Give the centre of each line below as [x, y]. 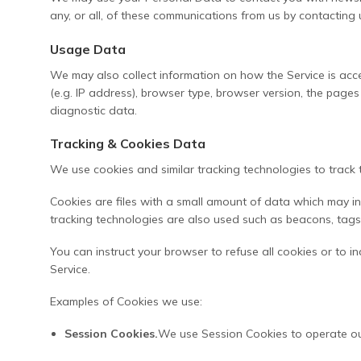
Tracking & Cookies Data [128, 143]
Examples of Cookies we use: [126, 302]
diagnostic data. [93, 110]
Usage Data [88, 49]
